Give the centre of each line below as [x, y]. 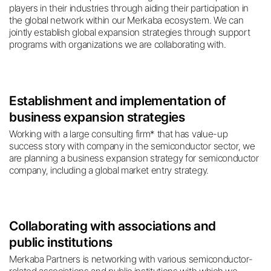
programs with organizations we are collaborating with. [118, 44]
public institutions [61, 243]
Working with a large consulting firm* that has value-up [119, 134]
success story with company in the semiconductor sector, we [132, 146]
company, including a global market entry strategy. [109, 170]
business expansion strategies [97, 117]
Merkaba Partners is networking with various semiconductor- [131, 260]
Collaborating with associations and [113, 226]
